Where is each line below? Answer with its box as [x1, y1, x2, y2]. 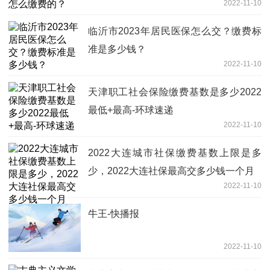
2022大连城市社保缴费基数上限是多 [88, 147, 262, 158]
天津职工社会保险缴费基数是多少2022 [88, 86, 262, 97]
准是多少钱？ [88, 43, 146, 54]
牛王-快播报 [88, 208, 139, 219]
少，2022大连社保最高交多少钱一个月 [88, 165, 254, 176]
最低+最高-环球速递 [88, 104, 174, 115]
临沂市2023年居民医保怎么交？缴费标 [88, 25, 262, 36]
